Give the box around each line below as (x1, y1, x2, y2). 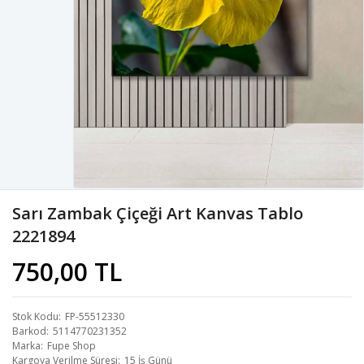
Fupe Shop (47, 338, 96, 353)
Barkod (12, 323, 46, 338)
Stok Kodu (12, 309, 58, 323)
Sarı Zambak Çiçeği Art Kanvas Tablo (12, 201, 303, 224)
